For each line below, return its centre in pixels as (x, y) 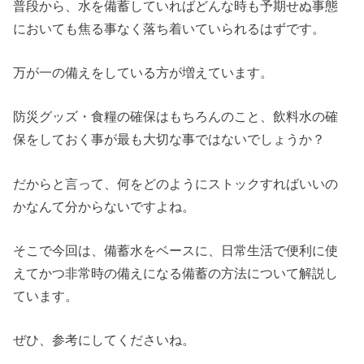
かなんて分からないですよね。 (104, 206)
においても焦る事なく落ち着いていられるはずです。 (169, 28)
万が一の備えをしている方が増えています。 (143, 72)
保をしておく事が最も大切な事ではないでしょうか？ (169, 139)
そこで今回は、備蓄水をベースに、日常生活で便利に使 (176, 251)
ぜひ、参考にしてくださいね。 (104, 340)
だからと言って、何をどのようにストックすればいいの (176, 183)
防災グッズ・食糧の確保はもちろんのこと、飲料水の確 (176, 117)
